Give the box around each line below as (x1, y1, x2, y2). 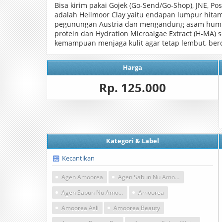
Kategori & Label (106, 136, 159, 145)
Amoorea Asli (61, 204, 99, 212)
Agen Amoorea (61, 173, 103, 181)
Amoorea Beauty (113, 204, 160, 212)
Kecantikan (62, 154, 95, 163)
